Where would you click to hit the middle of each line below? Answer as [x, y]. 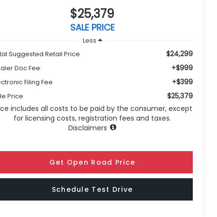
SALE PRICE [92, 27]
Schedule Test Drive [92, 190]
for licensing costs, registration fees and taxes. [93, 118]
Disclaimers [88, 128]
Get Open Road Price [92, 163]
